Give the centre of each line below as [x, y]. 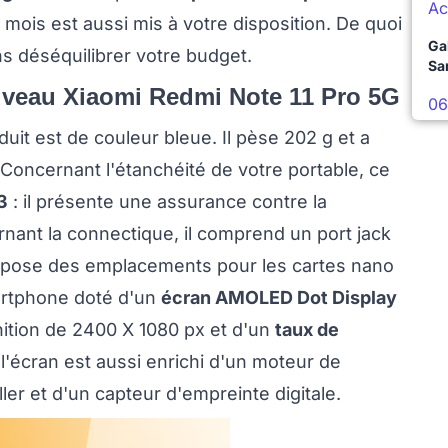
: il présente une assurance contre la [167, 202]
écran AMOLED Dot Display [279, 298]
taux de [307, 330]
